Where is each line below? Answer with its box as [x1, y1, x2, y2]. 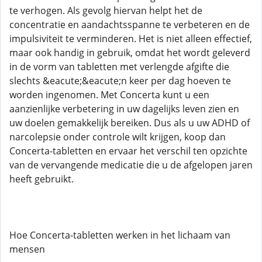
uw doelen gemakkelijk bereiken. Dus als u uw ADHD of [9, 116, 250, 129]
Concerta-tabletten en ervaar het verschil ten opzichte [9, 144, 247, 157]
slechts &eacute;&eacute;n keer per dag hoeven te [9, 74, 231, 87]
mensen [9, 243, 45, 256]
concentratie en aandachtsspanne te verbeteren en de [9, 18, 250, 31]
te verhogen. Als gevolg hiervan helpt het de [9, 4, 202, 17]
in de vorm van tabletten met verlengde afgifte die [9, 60, 229, 73]
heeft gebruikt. [9, 173, 74, 185]
